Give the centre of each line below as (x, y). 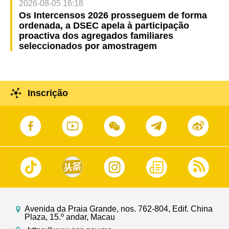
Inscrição (48, 93)
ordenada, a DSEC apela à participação (104, 26)
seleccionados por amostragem (88, 46)
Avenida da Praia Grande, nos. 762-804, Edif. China (119, 209)
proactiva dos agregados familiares (96, 36)
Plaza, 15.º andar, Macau (70, 217)
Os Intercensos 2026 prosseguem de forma (113, 16)
